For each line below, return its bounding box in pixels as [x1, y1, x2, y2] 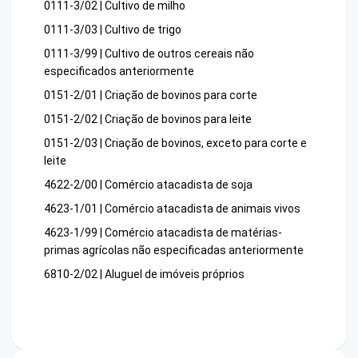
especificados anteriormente [44, 65, 194, 78]
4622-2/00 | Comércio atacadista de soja [44, 178, 253, 192]
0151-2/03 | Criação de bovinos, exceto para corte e [44, 137, 307, 150]
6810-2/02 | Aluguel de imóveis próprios [44, 268, 245, 281]
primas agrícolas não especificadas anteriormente [44, 244, 304, 257]
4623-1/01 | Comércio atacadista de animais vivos [44, 202, 300, 216]
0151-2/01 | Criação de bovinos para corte [44, 89, 257, 102]
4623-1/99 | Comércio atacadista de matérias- [44, 226, 282, 240]
